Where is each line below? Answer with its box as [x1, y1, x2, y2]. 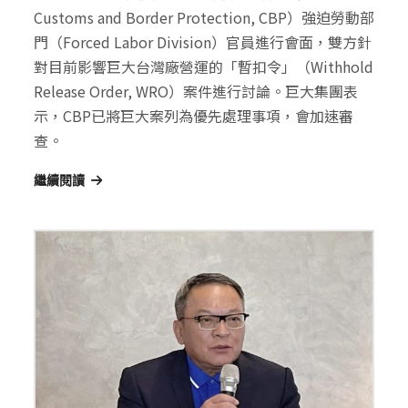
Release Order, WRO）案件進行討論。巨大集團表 [34, 80, 358, 103]
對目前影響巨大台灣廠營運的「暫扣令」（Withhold [34, 56, 373, 78]
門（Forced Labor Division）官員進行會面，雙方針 [34, 31, 372, 54]
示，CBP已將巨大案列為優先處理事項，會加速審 [34, 105, 353, 127]
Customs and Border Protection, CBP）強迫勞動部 [34, 6, 374, 29]
